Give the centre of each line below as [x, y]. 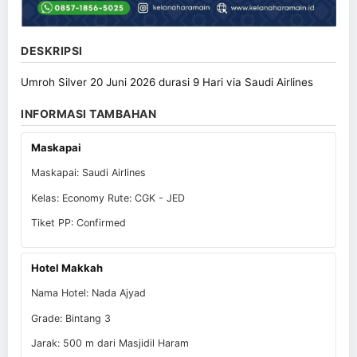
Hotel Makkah [67, 267]
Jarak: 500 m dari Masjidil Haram [110, 343]
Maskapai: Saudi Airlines [88, 173]
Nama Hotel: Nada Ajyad [88, 293]
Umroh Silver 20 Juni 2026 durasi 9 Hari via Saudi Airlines [167, 82]
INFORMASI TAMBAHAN [88, 113]
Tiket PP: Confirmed [78, 223]
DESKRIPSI [52, 51]
